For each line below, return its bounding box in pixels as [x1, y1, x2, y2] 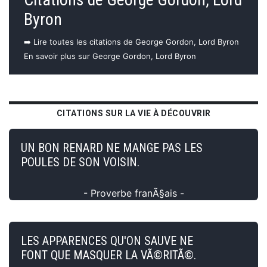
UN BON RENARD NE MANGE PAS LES [21, 140, 203, 155]
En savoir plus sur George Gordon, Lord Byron [24, 51, 196, 61]
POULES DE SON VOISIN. [21, 154, 139, 169]
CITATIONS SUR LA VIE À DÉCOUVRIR [56, 108, 211, 118]
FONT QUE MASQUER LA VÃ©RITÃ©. [21, 247, 196, 262]
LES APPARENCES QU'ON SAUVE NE [21, 233, 193, 248]
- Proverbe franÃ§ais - [83, 187, 184, 199]
